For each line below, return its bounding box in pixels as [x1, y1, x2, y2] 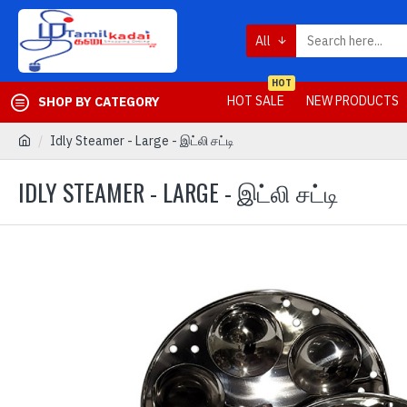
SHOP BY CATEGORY [38, 94, 160, 110]
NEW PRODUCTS [306, 92, 399, 109]
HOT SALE [227, 92, 284, 109]
